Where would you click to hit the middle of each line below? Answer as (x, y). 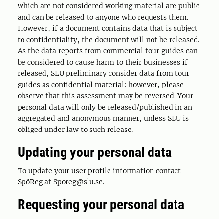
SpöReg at (35, 182)
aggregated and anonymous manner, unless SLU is (103, 118)
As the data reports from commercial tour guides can (108, 51)
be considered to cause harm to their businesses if (103, 62)
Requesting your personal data (101, 205)
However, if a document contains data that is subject (108, 28)
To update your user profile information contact (99, 171)
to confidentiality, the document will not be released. (109, 40)
